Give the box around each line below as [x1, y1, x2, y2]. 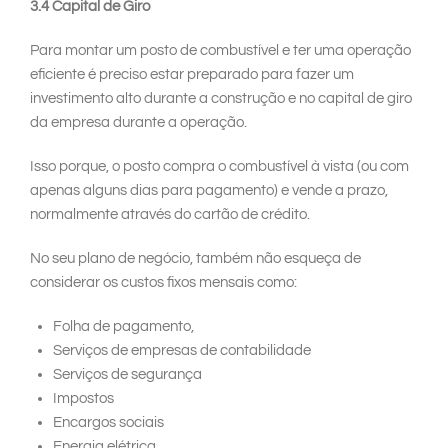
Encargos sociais [52, 415, 164, 431]
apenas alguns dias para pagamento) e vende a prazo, [30, 183, 388, 199]
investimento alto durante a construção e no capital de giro [30, 91, 412, 107]
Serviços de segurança [52, 367, 202, 383]
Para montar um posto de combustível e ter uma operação [30, 43, 411, 59]
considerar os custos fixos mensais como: [30, 275, 297, 291]
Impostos [52, 391, 114, 407]
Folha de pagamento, [52, 319, 194, 335]
